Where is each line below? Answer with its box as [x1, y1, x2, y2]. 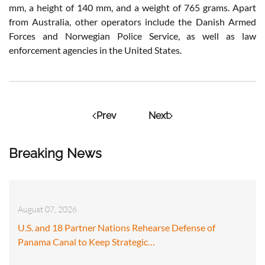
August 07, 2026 [18, 203, 77, 214]
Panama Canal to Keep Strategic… [18, 235, 155, 247]
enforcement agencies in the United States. [9, 44, 182, 56]
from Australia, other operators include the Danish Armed [9, 15, 256, 27]
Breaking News [9, 145, 102, 161]
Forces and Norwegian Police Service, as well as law [9, 30, 256, 41]
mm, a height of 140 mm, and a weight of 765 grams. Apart [9, 1, 256, 13]
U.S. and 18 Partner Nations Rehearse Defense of [18, 221, 215, 233]
